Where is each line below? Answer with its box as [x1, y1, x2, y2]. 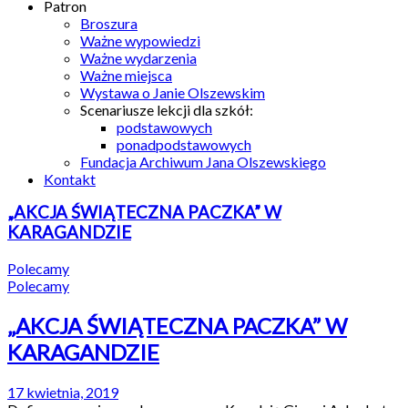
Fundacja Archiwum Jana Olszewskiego [80, 153, 326, 170]
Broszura [80, 15, 138, 32]
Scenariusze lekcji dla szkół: [80, 101, 253, 118]
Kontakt [44, 170, 96, 188]
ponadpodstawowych [117, 136, 251, 153]
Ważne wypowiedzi [80, 32, 200, 49]
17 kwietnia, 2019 [7, 382, 118, 401]
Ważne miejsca [80, 66, 172, 84]
